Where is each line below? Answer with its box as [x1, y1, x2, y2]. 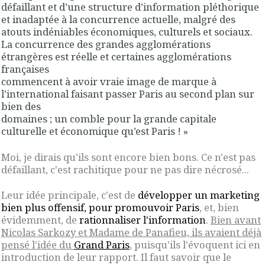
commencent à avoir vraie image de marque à [1, 75, 216, 89]
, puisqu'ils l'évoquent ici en [130, 237, 260, 251]
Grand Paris [74, 237, 130, 251]
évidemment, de [1, 212, 79, 227]
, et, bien [199, 200, 239, 214]
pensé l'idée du [1, 237, 74, 251]
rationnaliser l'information [79, 212, 206, 227]
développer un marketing [138, 188, 260, 202]
